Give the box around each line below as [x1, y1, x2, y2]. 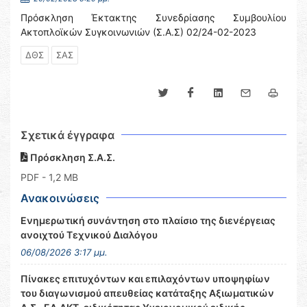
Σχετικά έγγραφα [21, 128, 114, 142]
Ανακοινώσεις [21, 191, 99, 205]
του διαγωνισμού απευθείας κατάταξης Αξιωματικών [21, 287, 274, 299]
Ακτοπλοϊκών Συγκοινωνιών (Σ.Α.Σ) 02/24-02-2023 [21, 26, 256, 38]
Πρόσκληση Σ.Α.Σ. [28, 151, 115, 163]
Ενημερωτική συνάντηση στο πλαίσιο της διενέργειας [21, 214, 275, 226]
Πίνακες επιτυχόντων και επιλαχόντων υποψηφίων [21, 273, 270, 284]
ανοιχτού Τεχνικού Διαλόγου [21, 229, 158, 241]
